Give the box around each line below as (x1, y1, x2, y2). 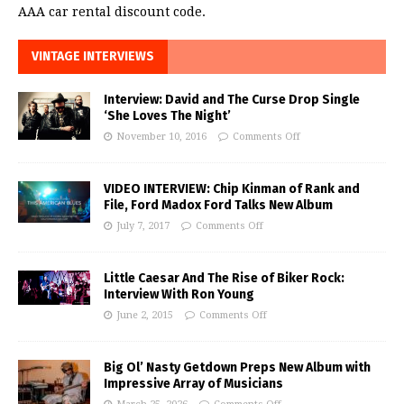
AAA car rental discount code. (18, 4, 206, 19)
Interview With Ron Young (104, 286, 254, 302)
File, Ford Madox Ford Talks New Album (104, 197, 333, 213)
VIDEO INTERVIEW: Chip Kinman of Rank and (104, 180, 360, 197)
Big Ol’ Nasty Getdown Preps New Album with (104, 359, 371, 375)
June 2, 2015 (116, 308, 173, 321)
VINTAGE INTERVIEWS (32, 48, 154, 64)
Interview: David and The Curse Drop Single (104, 91, 360, 107)
